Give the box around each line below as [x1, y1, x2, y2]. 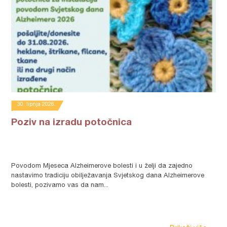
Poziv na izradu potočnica [11, 118, 132, 128]
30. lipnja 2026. [17, 102, 56, 107]
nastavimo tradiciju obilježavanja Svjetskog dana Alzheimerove [11, 173, 205, 179]
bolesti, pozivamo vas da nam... [11, 182, 109, 189]
